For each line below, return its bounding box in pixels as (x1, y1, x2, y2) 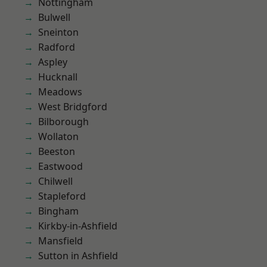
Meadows (38, 85, 82, 98)
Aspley (38, 55, 67, 69)
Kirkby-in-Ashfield (38, 219, 117, 232)
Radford (38, 41, 75, 54)
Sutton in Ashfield (38, 249, 118, 262)
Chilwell (38, 175, 73, 188)
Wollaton (38, 130, 79, 143)
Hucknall (38, 70, 77, 83)
